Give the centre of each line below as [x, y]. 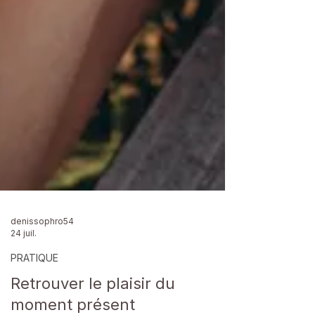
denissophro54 [42, 266]
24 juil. [24, 278]
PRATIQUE [34, 303]
